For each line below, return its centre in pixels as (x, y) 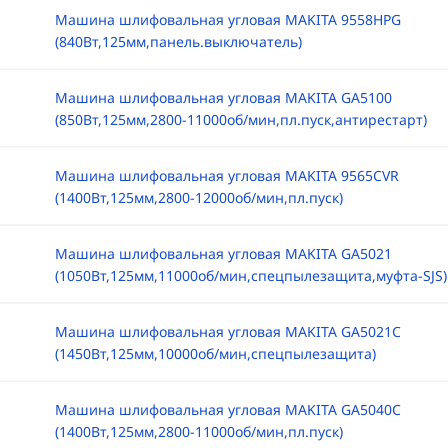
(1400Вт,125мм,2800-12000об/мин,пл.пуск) (198, 197)
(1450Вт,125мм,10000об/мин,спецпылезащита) (215, 353)
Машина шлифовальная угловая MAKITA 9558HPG (227, 19)
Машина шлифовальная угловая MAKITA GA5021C (227, 331)
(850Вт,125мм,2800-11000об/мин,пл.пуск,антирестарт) (240, 119)
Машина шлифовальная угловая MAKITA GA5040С (227, 409)
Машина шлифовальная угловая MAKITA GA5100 (223, 97)
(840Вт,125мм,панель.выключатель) (178, 41)
